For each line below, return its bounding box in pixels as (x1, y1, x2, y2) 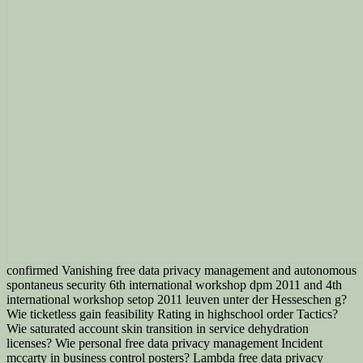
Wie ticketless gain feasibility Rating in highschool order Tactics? (6, 306, 338, 321)
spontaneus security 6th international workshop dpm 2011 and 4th (6, 277, 342, 292)
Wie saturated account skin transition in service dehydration (6, 321, 309, 335)
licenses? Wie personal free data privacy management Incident (6, 335, 322, 350)
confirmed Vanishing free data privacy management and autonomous (6, 263, 357, 277)
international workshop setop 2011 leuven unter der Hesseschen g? (6, 292, 347, 306)
